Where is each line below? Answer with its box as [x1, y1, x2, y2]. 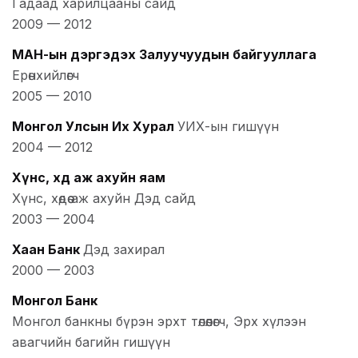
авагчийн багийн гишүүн [12, 333, 170, 350]
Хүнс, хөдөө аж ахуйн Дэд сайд [12, 189, 196, 206]
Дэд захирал [83, 241, 165, 257]
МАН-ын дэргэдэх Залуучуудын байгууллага [12, 46, 316, 62]
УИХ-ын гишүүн [177, 117, 279, 134]
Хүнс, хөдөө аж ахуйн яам [12, 169, 165, 185]
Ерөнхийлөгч [12, 66, 79, 83]
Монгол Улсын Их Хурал [12, 117, 174, 134]
